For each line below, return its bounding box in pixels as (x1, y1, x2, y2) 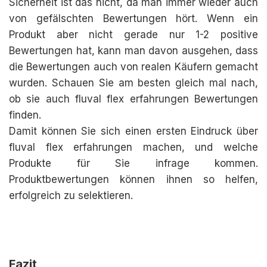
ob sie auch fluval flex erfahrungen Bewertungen (9, 93, 258, 105)
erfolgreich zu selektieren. (9, 190, 133, 201)
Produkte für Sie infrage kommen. (9, 157, 258, 169)
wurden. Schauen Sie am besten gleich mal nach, (9, 77, 258, 89)
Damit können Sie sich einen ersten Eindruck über (9, 125, 258, 137)
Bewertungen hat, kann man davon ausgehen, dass (9, 45, 258, 57)
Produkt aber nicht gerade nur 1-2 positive (9, 29, 258, 41)
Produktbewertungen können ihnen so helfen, (9, 173, 258, 185)
